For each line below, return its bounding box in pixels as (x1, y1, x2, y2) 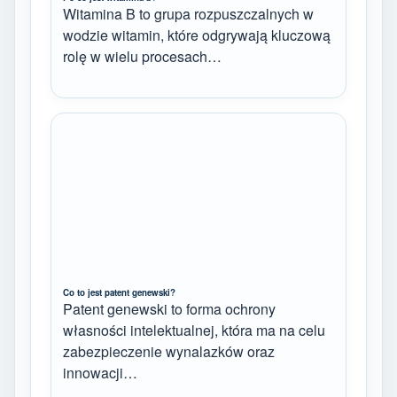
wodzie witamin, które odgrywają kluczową (63, 24, 331, 45)
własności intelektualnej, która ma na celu (63, 320, 325, 341)
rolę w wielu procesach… (63, 45, 222, 66)
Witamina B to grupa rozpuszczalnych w (63, 3, 314, 24)
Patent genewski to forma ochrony (63, 299, 276, 320)
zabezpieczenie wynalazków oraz (63, 341, 275, 362)
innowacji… (63, 362, 137, 384)
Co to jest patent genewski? (63, 286, 175, 300)
